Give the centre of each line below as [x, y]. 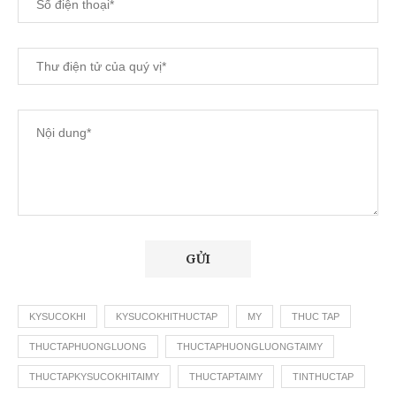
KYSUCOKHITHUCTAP [167, 316]
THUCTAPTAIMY [226, 377]
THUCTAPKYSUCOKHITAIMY [94, 377]
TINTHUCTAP [323, 377]
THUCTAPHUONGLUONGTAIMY [250, 346]
